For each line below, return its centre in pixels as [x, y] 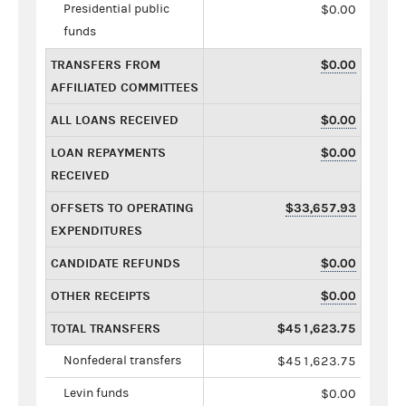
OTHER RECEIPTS [101, 295]
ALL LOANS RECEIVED [115, 120]
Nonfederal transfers [122, 360]
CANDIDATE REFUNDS [116, 263]
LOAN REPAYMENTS [108, 152]
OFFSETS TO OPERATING [122, 208]
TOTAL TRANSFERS [106, 328]
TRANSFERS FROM [106, 64]
